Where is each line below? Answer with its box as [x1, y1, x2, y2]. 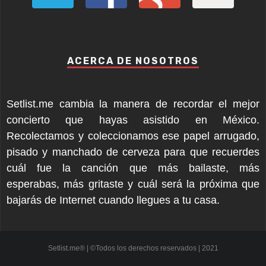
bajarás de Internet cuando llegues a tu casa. [7, 194, 220, 207]
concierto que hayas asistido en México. [7, 114, 259, 126]
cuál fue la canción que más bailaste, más [7, 162, 259, 175]
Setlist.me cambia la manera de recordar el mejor [7, 98, 259, 110]
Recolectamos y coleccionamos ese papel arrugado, [7, 130, 259, 142]
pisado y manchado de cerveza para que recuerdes [7, 146, 259, 159]
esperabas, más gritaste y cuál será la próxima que [7, 178, 259, 191]
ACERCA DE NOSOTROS [67, 55, 199, 67]
